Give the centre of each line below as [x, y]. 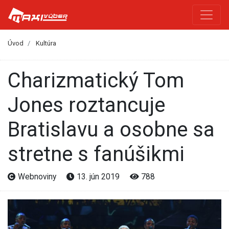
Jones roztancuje [86, 105]
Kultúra [46, 43]
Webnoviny [37, 176]
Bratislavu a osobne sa [111, 129]
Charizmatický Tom [14, 80]
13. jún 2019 [98, 176]
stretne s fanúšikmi [96, 154]
